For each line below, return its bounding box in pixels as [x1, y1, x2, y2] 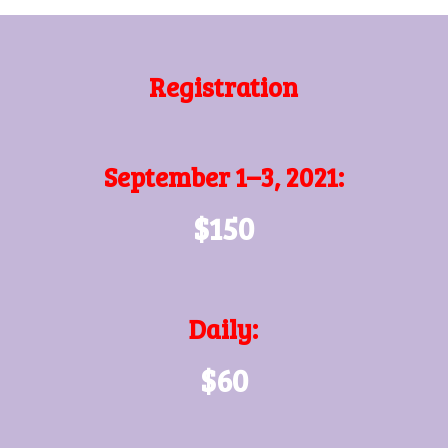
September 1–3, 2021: [103, 159, 344, 194]
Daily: [189, 311, 259, 346]
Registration [149, 69, 299, 104]
